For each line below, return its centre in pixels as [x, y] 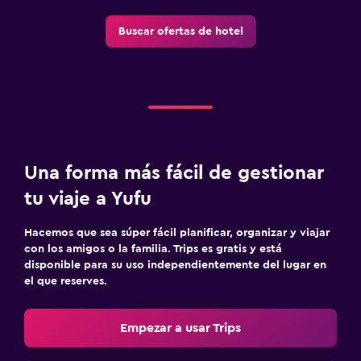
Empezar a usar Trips [180, 328]
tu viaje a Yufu [88, 199]
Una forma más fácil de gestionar [174, 173]
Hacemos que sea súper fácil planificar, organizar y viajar [177, 232]
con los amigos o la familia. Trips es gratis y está [153, 249]
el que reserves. [66, 281]
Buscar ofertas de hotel [180, 31]
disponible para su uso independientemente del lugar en [175, 265]
